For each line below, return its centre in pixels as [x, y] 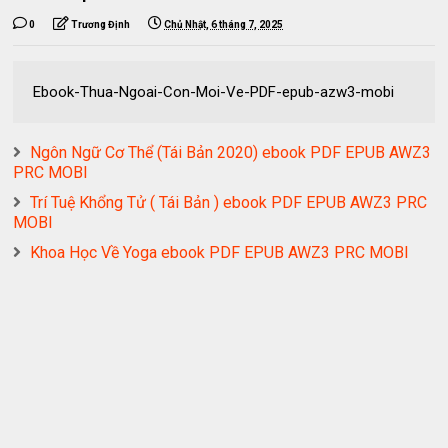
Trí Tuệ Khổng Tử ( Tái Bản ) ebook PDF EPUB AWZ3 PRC [229, 202]
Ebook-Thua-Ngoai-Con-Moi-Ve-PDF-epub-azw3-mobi [214, 91]
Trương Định [101, 24]
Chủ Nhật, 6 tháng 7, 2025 [224, 24]
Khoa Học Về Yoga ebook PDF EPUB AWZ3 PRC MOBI [220, 252]
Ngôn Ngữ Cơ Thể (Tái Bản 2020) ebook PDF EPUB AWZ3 [231, 152]
